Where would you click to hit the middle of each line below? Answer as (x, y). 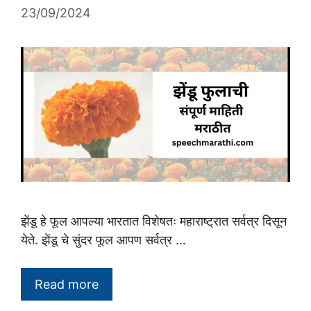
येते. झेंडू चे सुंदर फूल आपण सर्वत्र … (103, 240)
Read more (67, 284)
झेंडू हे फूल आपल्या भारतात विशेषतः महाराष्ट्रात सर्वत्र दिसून (154, 221)
